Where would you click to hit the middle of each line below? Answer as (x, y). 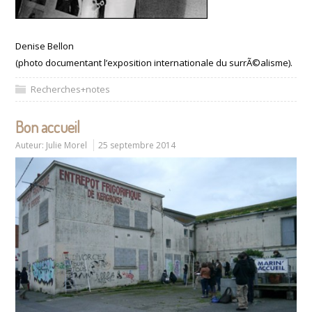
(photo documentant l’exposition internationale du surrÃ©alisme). (154, 63)
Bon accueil (48, 127)
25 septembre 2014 (137, 145)
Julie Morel (67, 145)
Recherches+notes (71, 89)
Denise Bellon (45, 46)
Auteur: (31, 145)
